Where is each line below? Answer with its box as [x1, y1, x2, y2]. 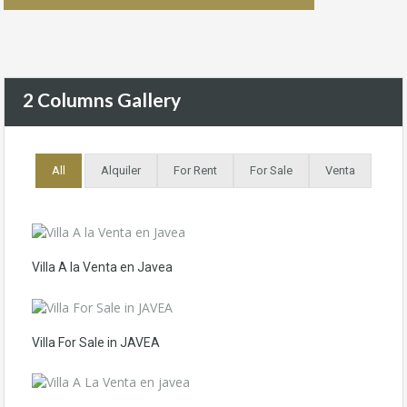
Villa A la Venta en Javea [32, 260, 173, 275]
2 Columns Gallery [23, 88, 181, 111]
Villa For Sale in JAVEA [32, 334, 160, 350]
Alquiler [101, 164, 141, 177]
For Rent [174, 164, 217, 177]
